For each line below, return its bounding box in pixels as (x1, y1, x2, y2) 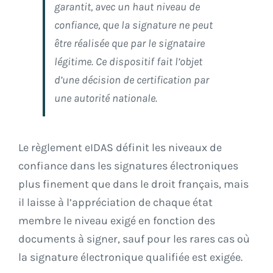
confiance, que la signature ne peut (54, 18, 213, 32)
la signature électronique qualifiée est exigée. (18, 250, 243, 264)
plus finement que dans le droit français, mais (18, 177, 249, 191)
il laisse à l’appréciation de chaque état (18, 196, 213, 210)
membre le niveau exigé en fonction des (18, 214, 215, 228)
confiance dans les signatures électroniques (18, 159, 238, 173)
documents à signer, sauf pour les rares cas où (18, 232, 250, 246)
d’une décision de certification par (54, 73, 209, 87)
